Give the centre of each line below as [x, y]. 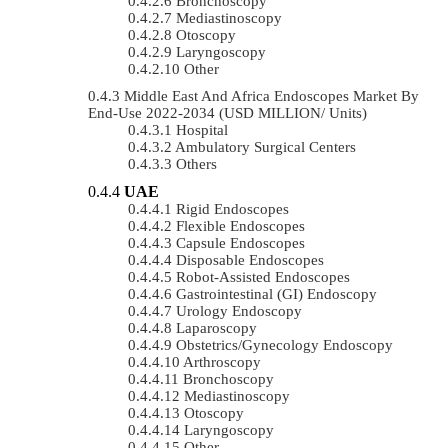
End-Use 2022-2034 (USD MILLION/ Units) [227, 112]
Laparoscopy [216, 327]
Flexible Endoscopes [240, 225]
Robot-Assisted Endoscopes [263, 276]
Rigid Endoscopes [232, 208]
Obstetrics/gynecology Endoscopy [284, 344]
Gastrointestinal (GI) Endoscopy [276, 293]
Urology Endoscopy [239, 310]
